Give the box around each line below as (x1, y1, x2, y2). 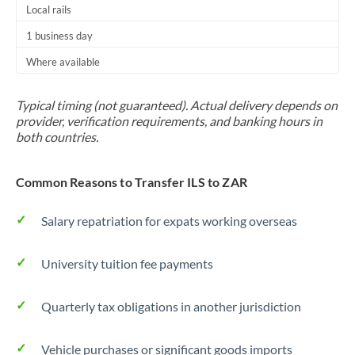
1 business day (26, 29, 93, 42)
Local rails (26, 3, 71, 16)
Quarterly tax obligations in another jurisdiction (41, 299, 301, 314)
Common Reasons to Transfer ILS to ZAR (16, 174, 247, 189)
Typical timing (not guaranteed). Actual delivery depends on (16, 97, 338, 113)
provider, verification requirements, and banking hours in (16, 113, 323, 128)
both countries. (16, 129, 98, 144)
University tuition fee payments (41, 256, 213, 271)
